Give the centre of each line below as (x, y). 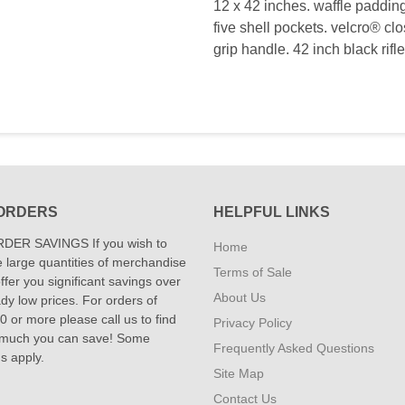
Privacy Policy (253, 323)
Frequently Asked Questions (294, 348)
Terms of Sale (253, 272)
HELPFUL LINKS (272, 212)
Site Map (239, 373)
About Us (240, 297)
